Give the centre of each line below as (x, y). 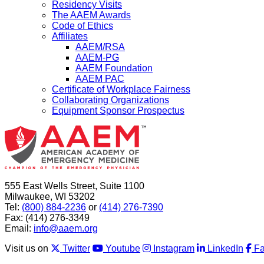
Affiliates (70, 36)
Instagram (174, 248)
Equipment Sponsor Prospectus (118, 110)
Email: (19, 228)
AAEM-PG (97, 57)
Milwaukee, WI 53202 (51, 196)
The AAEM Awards (91, 15)
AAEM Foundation (114, 68)
